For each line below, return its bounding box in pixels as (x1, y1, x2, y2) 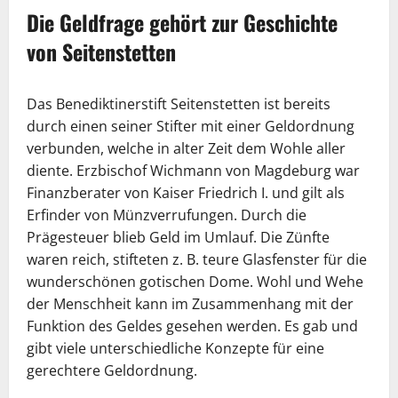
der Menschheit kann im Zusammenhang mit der (27, 294, 354, 314)
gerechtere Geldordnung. (27, 361, 197, 380)
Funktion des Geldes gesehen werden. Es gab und (27, 316, 358, 336)
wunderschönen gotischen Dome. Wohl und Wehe (27, 272, 363, 291)
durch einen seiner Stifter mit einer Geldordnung (27, 116, 354, 136)
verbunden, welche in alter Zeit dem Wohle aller (27, 139, 346, 158)
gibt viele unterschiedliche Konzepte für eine (27, 338, 324, 358)
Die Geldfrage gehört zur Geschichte (27, 6, 338, 38)
